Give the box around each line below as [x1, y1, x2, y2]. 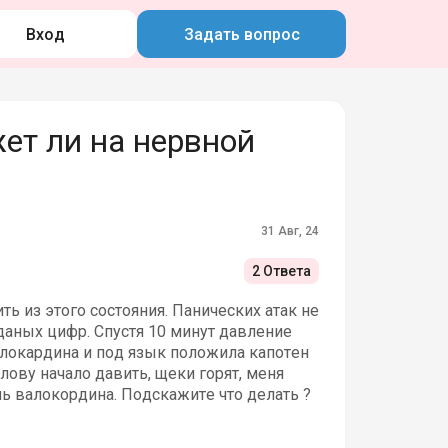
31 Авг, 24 [261, 224, 320, 238]
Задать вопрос [183, 24, 300, 44]
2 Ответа [252, 263, 312, 280]
